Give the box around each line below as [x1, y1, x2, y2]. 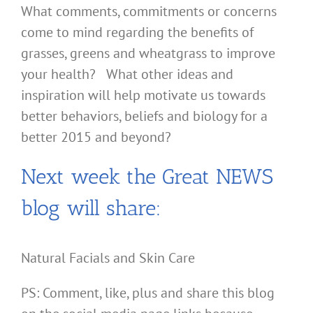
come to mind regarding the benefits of [21, 23, 254, 42]
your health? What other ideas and [21, 65, 233, 84]
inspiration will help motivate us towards [21, 86, 265, 105]
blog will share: [21, 196, 161, 221]
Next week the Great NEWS [21, 164, 273, 190]
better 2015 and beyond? [21, 128, 171, 147]
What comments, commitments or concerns [21, 2, 277, 21]
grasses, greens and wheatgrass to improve [21, 44, 275, 63]
